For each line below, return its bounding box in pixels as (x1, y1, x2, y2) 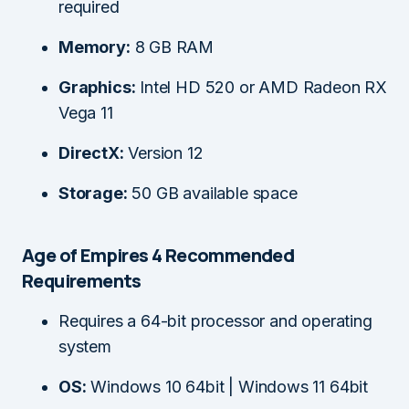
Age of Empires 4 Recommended (22, 242, 295, 267)
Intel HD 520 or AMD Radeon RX (135, 77, 387, 97)
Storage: (58, 183, 128, 203)
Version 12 (123, 142, 204, 163)
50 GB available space (127, 183, 298, 203)
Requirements (22, 267, 142, 293)
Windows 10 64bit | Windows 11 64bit (86, 376, 368, 396)
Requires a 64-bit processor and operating (58, 310, 372, 330)
